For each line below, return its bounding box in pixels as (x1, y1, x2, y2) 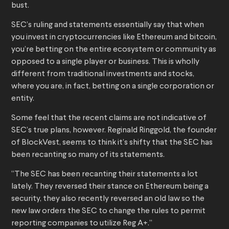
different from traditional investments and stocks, (11, 70, 194, 79)
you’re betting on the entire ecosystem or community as (11, 45, 216, 54)
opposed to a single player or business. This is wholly (11, 58, 199, 66)
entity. (11, 95, 34, 103)
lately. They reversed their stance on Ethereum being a (11, 182, 209, 191)
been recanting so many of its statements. (11, 151, 165, 159)
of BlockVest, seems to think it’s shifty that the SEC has (11, 139, 213, 147)
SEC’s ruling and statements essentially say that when (11, 21, 204, 30)
